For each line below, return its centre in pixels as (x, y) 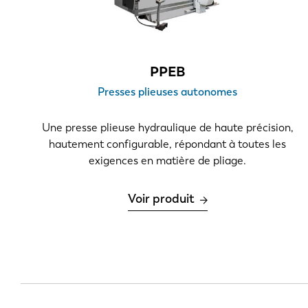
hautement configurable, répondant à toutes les (168, 144)
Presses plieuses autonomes (168, 92)
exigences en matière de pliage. (168, 161)
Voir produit (161, 199)
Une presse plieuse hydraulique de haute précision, (167, 128)
